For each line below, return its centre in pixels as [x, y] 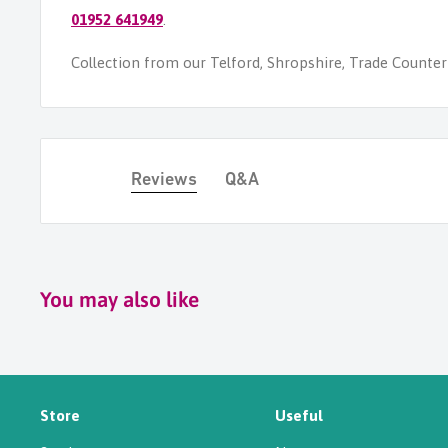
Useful [298, 415]
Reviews [164, 180]
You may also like [119, 298]
